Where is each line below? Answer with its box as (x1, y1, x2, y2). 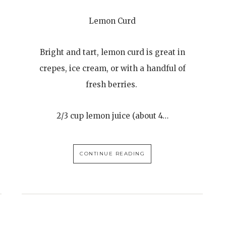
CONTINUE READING (80, 150, 145, 157)
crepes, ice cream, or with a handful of (39, 64, 186, 73)
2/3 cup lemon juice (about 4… (56, 111, 168, 121)
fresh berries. (85, 80, 139, 89)
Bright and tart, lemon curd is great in (39, 47, 185, 57)
